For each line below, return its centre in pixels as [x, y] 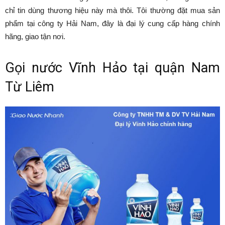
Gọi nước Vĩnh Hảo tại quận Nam [113, 68]
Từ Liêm [30, 87]
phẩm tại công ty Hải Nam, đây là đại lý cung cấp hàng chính [113, 23]
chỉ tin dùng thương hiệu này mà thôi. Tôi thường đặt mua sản [113, 10]
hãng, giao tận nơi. [35, 36]
